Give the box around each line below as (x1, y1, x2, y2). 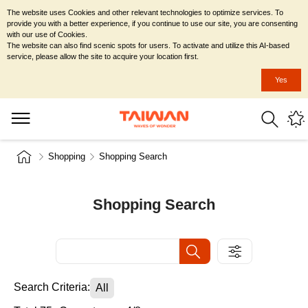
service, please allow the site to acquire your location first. (7, 52, 199, 60)
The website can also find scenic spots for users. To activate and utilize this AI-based (7, 41, 289, 49)
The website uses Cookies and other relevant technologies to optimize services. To (7, 8, 283, 16)
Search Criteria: (14, 281, 90, 293)
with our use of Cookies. (7, 30, 87, 38)
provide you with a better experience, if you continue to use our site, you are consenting (7, 19, 298, 27)
